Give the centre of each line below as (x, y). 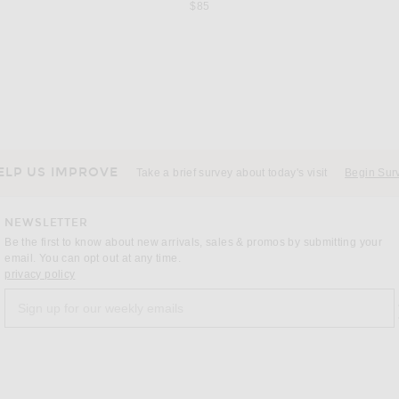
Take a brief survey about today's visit (232, 173)
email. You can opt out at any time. (93, 259)
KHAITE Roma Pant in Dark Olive (199, 150)
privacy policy (40, 275)
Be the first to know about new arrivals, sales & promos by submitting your (193, 243)
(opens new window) (127, 274)
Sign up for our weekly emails (80, 296)
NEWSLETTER (46, 223)
